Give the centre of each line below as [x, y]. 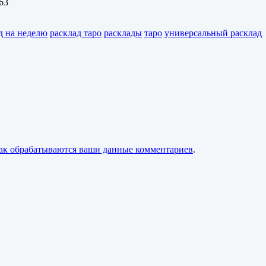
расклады [123, 33]
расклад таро [76, 33]
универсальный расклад [213, 33]
